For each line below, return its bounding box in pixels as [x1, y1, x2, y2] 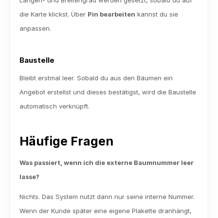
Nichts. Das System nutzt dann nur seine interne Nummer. [19, 193, 195, 200]
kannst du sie [135, 10, 178, 18]
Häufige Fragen [19, 134, 113, 148]
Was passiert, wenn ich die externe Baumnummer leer [19, 159, 194, 166]
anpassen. [19, 24, 51, 32]
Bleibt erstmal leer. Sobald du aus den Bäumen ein [19, 74, 173, 82]
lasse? [19, 173, 39, 181]
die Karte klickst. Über [19, 10, 88, 18]
